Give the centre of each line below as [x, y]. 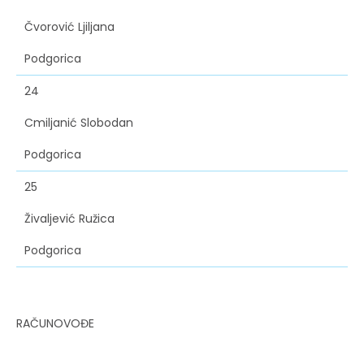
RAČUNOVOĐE [55, 324]
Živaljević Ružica [69, 219]
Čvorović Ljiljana [69, 27]
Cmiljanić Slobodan [79, 123]
